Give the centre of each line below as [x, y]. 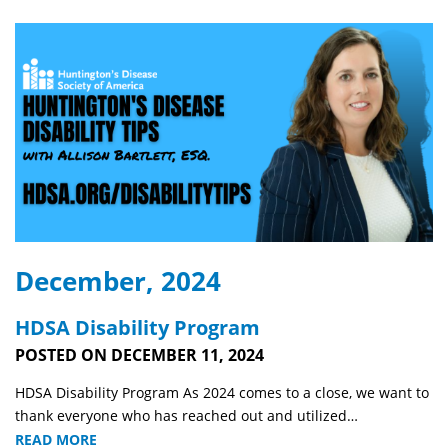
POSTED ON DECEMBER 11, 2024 [139, 354]
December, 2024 [118, 280]
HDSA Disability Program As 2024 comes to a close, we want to [222, 392]
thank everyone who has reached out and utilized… [186, 415]
